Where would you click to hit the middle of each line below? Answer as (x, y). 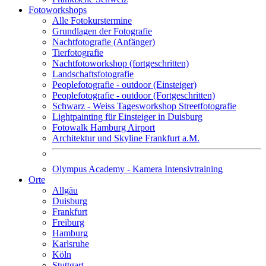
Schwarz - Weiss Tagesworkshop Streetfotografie (144, 106)
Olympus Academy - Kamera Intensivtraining (137, 169)
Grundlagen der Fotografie (102, 31)
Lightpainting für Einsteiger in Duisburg (127, 117)
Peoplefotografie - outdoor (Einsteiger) (124, 85)
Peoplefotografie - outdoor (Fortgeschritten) (134, 96)
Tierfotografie (78, 53)
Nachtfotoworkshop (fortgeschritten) (121, 64)
